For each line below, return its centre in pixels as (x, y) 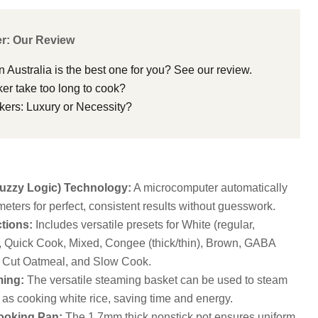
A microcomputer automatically (209, 187)
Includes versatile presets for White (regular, (143, 224)
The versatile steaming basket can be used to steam (155, 280)
